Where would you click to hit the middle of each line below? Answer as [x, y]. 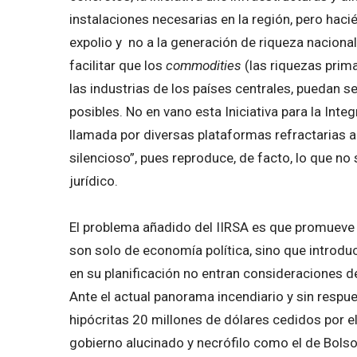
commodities [204, 65]
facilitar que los [118, 65]
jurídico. [94, 180]
